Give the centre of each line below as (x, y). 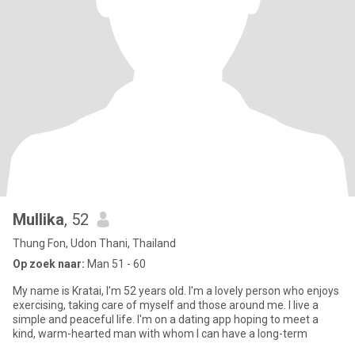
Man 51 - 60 (115, 264)
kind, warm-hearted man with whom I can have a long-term (160, 334)
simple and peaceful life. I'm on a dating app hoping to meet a (166, 319)
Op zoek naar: (49, 264)
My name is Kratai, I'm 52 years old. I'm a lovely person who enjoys (176, 291)
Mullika (38, 219)
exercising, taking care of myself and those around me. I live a (166, 305)
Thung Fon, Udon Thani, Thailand (94, 243)
